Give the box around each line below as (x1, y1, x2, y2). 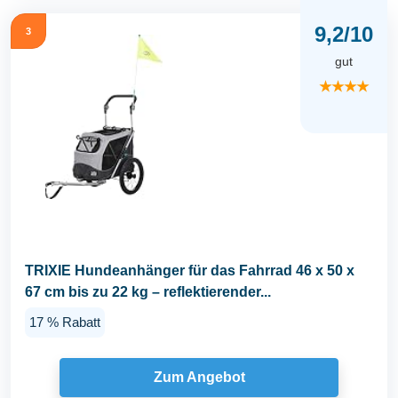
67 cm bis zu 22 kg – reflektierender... (25, 284, 271, 300)
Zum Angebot (153, 370, 245, 386)
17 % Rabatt (29, 314, 100, 330)
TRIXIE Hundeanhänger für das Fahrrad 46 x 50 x (25, 263, 354, 279)
